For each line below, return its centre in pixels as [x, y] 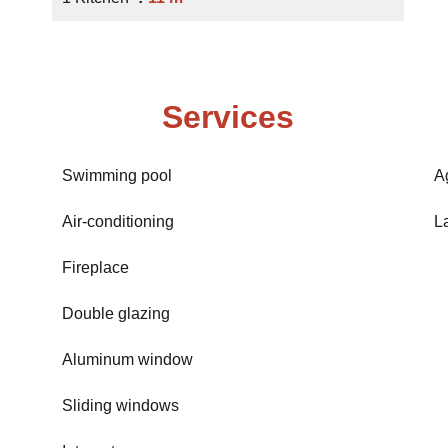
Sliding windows [120, 405]
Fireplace [95, 267]
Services [228, 117]
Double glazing [116, 313]
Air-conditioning [118, 221]
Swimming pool [117, 175]
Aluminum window [127, 359]
